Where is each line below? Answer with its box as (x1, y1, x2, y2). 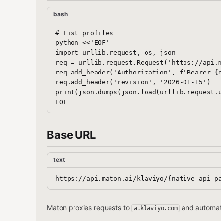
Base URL (47, 128, 96, 141)
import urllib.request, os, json (55, 49, 176, 56)
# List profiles (55, 29, 113, 37)
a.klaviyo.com (133, 205, 178, 212)
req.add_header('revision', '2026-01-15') (55, 78, 211, 86)
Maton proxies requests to (47, 203, 132, 212)
